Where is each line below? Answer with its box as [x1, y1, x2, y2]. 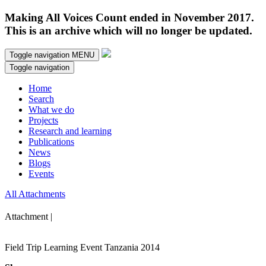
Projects [28, 115, 58, 126]
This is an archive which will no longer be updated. [5, 24, 252, 37]
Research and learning [28, 126, 112, 137]
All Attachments [5, 189, 65, 199]
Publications [28, 137, 74, 147]
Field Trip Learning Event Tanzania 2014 [5, 242, 160, 253]
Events [28, 169, 54, 179]
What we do [28, 104, 74, 115]
